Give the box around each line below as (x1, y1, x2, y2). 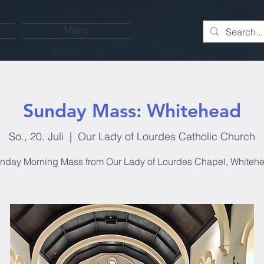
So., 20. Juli (9, 129, 64, 143)
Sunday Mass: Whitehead (23, 98, 241, 122)
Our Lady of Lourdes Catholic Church (78, 129, 255, 143)
